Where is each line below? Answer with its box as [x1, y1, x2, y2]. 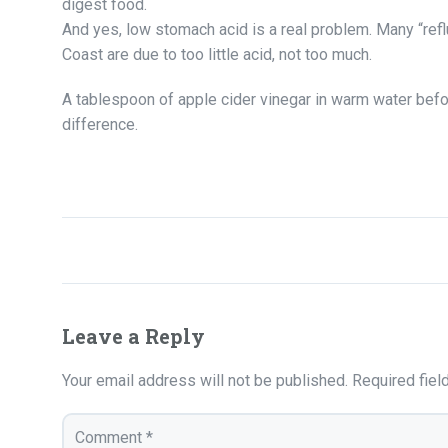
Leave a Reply [62, 322, 205, 349]
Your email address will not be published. [62, 370, 348, 390]
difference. [62, 114, 138, 134]
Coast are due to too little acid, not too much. [62, 44, 372, 64]
